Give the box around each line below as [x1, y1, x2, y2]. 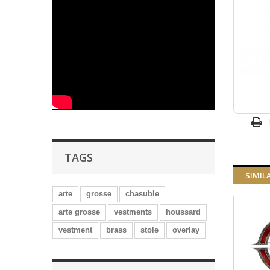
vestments [114, 207, 152, 216]
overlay [172, 225, 199, 234]
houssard [166, 207, 201, 216]
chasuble [125, 189, 159, 198]
